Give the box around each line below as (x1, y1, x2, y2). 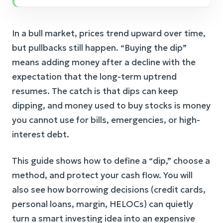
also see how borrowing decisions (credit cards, (12, 184, 206, 195)
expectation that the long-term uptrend (12, 71, 177, 82)
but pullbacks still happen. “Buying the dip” (12, 42, 187, 53)
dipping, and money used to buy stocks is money (12, 100, 211, 111)
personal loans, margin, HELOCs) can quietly (12, 199, 193, 210)
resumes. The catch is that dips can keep (12, 86, 178, 97)
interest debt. (12, 129, 69, 140)
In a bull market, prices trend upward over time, (12, 28, 206, 39)
